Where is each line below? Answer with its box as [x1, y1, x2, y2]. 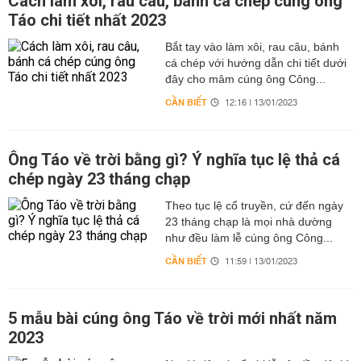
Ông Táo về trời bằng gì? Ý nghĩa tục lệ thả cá [8, 150, 340, 169]
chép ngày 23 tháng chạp [8, 169, 190, 189]
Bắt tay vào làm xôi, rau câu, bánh [164, 40, 339, 53]
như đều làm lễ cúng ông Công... [164, 231, 333, 244]
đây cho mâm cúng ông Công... [164, 73, 326, 85]
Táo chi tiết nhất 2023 [8, 10, 166, 30]
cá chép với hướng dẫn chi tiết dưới [164, 56, 346, 69]
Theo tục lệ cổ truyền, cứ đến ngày [164, 199, 343, 212]
